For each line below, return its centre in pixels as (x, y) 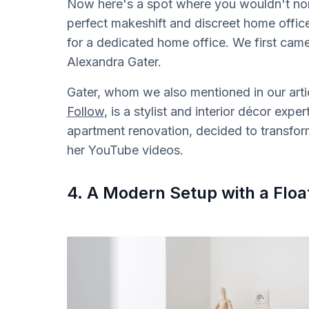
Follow (85, 111)
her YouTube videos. (125, 150)
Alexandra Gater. (114, 61)
